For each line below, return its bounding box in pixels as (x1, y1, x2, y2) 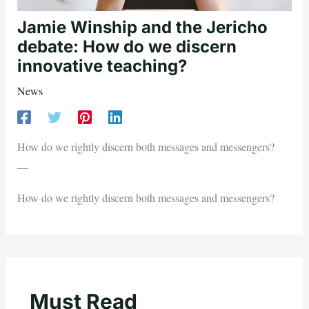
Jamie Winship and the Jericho (17, 17, 268, 37)
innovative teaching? (17, 55, 187, 76)
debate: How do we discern (17, 36, 237, 57)
